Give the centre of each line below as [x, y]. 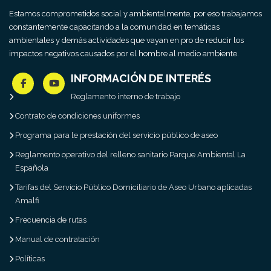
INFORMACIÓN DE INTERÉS [141, 78]
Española [32, 168]
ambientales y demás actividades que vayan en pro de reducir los [126, 40]
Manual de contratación [57, 239]
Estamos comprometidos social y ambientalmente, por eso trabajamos [135, 14]
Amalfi [27, 201]
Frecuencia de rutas [51, 220]
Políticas [30, 259]
